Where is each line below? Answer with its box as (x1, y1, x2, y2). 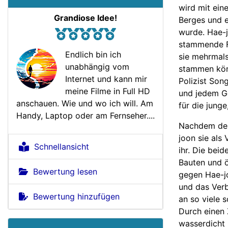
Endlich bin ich (65, 49, 121, 60)
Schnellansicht (29, 141, 89, 152)
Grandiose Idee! (54, 13, 117, 23)
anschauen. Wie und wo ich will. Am (16, 98, 153, 109)
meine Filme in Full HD (65, 86, 150, 97)
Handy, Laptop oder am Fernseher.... (16, 110, 155, 121)
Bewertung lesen (28, 166, 97, 177)
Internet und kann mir (65, 74, 147, 84)
